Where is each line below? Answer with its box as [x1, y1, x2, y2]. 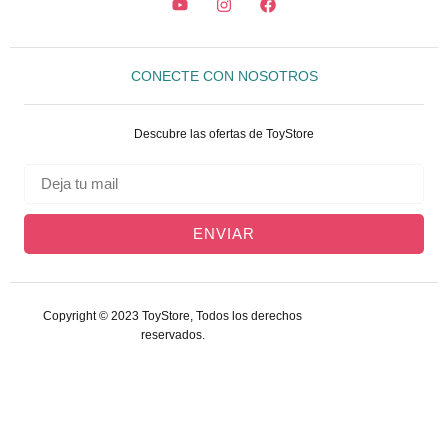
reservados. [140, 327, 205, 342]
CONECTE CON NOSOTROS [130, 67, 318, 84]
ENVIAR [193, 225, 255, 243]
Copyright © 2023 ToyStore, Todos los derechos [43, 308, 302, 323]
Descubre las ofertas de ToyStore [134, 126, 314, 141]
